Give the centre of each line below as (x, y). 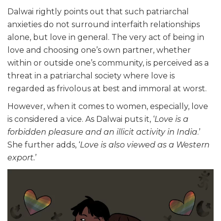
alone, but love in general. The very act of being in (106, 37)
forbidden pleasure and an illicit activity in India (102, 132)
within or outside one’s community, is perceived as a (108, 63)
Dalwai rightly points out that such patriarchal (98, 12)
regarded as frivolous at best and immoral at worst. (107, 89)
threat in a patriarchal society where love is (91, 76)
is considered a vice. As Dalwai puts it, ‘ (81, 119)
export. (21, 158)
